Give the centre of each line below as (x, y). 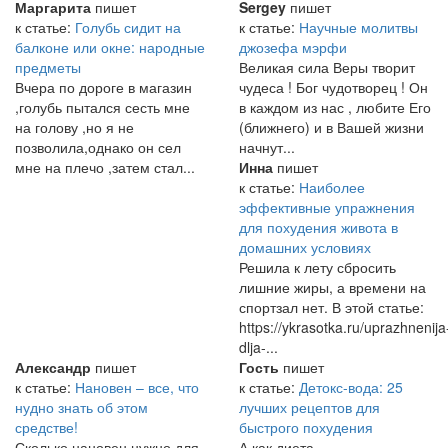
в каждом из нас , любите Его (335, 107)
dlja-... (258, 347)
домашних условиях (305, 247)
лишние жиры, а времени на (332, 287)
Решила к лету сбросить (317, 267)
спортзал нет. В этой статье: (331, 307)
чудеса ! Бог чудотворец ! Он (333, 87)
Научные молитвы (358, 27)
